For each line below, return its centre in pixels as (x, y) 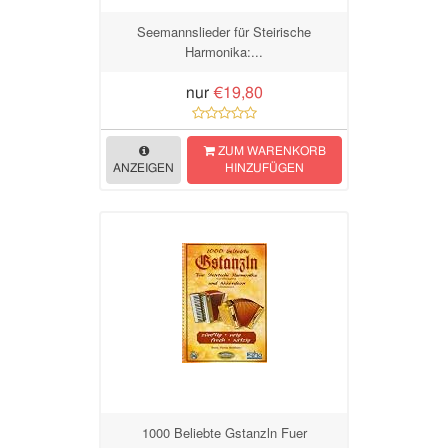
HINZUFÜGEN (264, 168)
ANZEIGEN (143, 168)
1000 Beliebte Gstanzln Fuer (224, 432)
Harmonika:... (224, 51)
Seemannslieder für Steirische (224, 31)
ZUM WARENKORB (270, 151)
